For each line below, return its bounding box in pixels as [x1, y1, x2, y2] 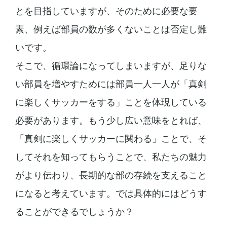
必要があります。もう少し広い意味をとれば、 [15, 115, 207, 126]
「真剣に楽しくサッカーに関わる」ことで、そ [15, 133, 207, 144]
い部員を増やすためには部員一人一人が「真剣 [15, 79, 207, 90]
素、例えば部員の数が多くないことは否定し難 [15, 24, 207, 35]
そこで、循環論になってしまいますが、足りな [15, 60, 207, 71]
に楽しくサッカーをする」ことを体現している [15, 97, 207, 108]
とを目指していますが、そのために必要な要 [15, 6, 198, 17]
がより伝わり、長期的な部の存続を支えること [15, 170, 207, 181]
